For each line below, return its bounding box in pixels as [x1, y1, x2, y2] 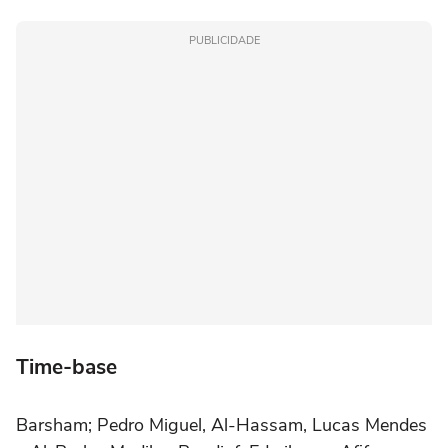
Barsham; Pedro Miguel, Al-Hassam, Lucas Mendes [16, 412, 427, 437]
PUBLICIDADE [188, 32, 260, 48]
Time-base [16, 352, 117, 381]
